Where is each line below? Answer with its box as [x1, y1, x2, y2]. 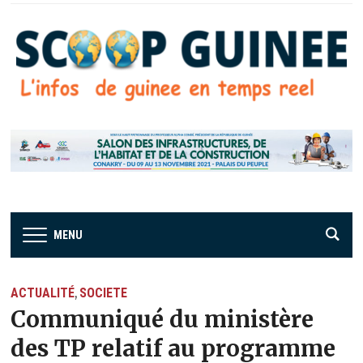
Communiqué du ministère [11, 304, 314, 334]
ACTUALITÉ [11, 284, 75, 301]
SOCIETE [79, 284, 128, 301]
